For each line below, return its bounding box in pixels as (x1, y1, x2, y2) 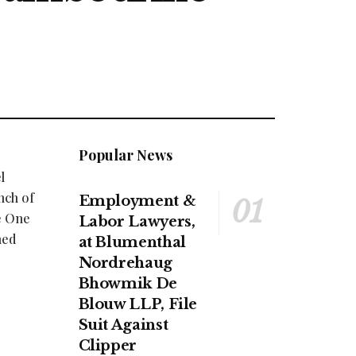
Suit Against (78, 316, 168, 335)
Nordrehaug (78, 254, 172, 273)
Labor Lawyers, (78, 213, 195, 231)
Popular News (78, 145, 172, 165)
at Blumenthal (78, 234, 186, 252)
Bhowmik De (78, 275, 177, 293)
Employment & (78, 192, 196, 211)
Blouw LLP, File (78, 296, 198, 314)
